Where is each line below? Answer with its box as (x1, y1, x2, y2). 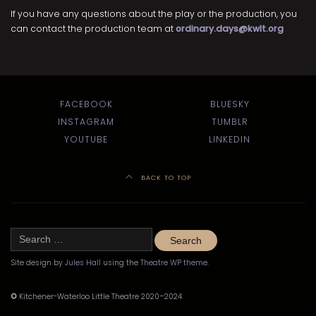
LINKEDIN (209, 133, 251, 145)
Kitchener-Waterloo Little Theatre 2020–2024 (17, 291, 182, 302)
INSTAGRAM (58, 115, 115, 128)
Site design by (11, 257, 65, 268)
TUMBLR (211, 115, 248, 128)
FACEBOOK (59, 97, 113, 110)
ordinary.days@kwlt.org (176, 23, 284, 35)
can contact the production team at (11, 23, 176, 35)
